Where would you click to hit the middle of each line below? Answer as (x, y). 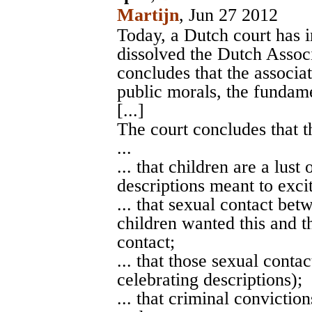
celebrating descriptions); (210, 280)
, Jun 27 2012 (228, 15)
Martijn (148, 15)
